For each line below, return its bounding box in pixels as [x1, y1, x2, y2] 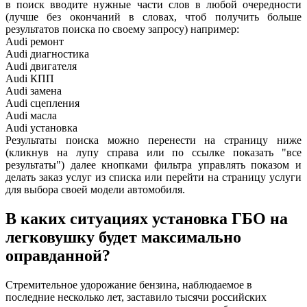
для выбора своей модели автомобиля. [5, 184, 185, 196]
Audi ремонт [5, 36, 64, 48]
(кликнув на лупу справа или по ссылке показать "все [5, 147, 302, 159]
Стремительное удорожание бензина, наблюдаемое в [5, 279, 252, 291]
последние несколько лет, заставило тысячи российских [5, 291, 267, 304]
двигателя [30, 60, 77, 73]
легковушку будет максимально [5, 228, 241, 247]
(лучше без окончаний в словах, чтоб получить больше [5, 11, 302, 23]
